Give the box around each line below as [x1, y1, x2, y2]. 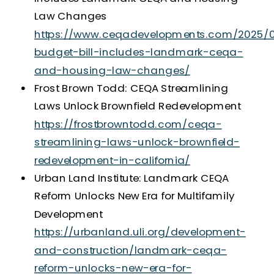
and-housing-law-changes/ [34, 62, 190, 77]
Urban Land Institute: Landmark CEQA [34, 170, 229, 185]
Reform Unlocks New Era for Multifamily [34, 188, 235, 203]
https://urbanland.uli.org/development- [34, 224, 246, 239]
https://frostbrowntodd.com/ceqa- [34, 116, 222, 131]
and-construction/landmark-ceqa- [34, 242, 227, 257]
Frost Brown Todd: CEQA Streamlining [34, 80, 229, 95]
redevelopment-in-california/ [34, 152, 190, 167]
